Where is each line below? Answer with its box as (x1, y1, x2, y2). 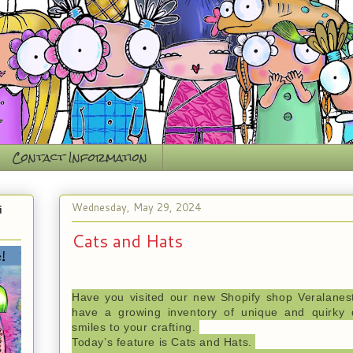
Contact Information (11, 144, 147, 169)
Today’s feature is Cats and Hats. (72, 335, 256, 348)
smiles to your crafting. (72, 320, 200, 333)
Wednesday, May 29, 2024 (72, 200, 201, 215)
